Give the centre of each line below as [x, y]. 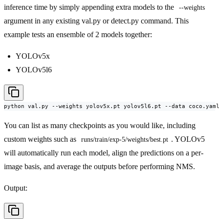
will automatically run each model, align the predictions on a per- [104, 153]
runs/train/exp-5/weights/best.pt [125, 140]
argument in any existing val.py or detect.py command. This [96, 21]
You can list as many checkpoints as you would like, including [100, 126]
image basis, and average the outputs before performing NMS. [99, 167]
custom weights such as [41, 139]
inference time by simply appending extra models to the [90, 7]
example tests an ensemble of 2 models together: [78, 35]
